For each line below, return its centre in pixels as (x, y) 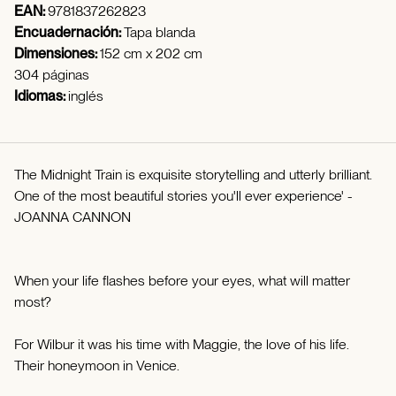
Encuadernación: (69, 32)
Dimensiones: (57, 53)
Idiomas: (41, 96)
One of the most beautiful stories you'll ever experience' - (183, 196)
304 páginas (52, 75)
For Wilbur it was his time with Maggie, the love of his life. (182, 344)
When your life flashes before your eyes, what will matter (182, 281)
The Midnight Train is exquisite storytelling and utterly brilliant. (193, 175)
